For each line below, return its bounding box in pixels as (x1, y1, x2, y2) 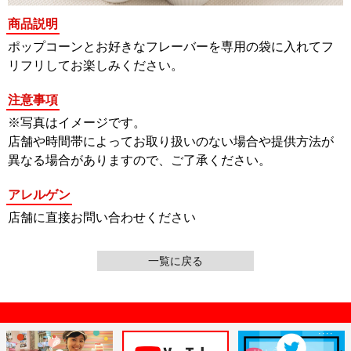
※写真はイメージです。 (8, 116, 146, 130)
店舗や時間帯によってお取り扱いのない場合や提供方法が (8, 135, 334, 149)
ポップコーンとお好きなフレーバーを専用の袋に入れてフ (8, 40, 334, 54)
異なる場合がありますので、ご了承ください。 (8, 154, 271, 168)
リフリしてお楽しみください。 (8, 59, 183, 73)
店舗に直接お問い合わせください (8, 211, 196, 225)
